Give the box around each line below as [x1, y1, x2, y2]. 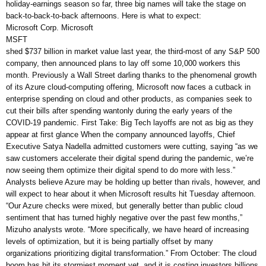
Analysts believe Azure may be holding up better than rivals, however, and [6, 178, 260, 187]
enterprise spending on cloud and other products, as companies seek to [6, 94, 252, 104]
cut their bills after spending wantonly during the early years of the [6, 106, 232, 116]
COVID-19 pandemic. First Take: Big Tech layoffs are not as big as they [6, 118, 254, 128]
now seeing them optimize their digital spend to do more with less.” [6, 166, 235, 175]
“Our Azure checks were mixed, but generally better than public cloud [6, 201, 243, 211]
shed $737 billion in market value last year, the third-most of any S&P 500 [6, 47, 259, 56]
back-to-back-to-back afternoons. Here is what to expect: [6, 11, 201, 21]
